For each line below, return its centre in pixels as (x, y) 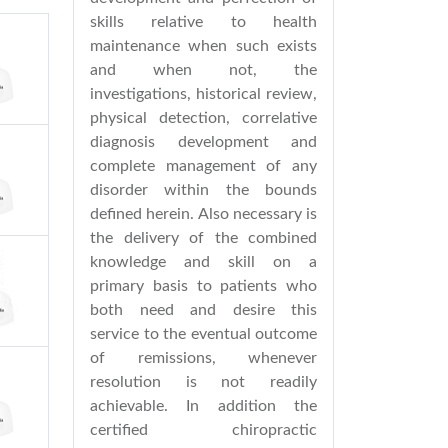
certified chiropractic (203, 430)
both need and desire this (203, 310)
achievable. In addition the (203, 406)
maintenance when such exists (203, 46)
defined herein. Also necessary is (203, 214)
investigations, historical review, (203, 94)
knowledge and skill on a (203, 262)
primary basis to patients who (203, 286)
